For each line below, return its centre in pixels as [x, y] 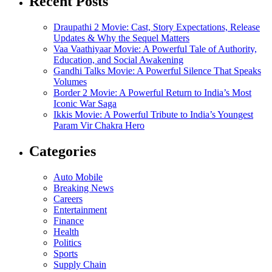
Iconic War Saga [85, 104]
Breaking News [83, 188]
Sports [66, 253]
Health [66, 231]
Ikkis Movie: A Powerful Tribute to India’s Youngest [153, 115]
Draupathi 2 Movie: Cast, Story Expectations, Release [157, 27]
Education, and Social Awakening [118, 60]
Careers [68, 199]
